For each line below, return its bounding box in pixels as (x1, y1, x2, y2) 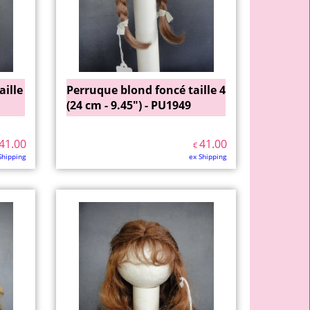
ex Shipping (189, 152, 226, 161)
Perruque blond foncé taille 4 (66, 82, 226, 98)
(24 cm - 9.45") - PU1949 (66, 98, 191, 113)
